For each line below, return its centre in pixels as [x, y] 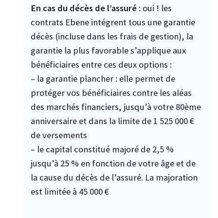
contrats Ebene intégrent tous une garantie [113, 22]
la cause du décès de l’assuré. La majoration [114, 177]
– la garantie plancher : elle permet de [103, 78]
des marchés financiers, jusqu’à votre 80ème [116, 107]
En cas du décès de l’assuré [84, 8]
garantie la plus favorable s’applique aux [108, 50]
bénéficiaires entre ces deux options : [101, 64]
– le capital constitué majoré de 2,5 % [102, 149]
